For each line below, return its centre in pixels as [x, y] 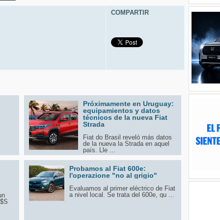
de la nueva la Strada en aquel [126, 143]
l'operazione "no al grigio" [113, 175]
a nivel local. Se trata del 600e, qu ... [122, 194]
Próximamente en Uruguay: [128, 103]
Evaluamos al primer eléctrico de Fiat [122, 188]
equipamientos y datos [122, 110]
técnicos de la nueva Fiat [125, 117]
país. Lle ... [99, 150]
